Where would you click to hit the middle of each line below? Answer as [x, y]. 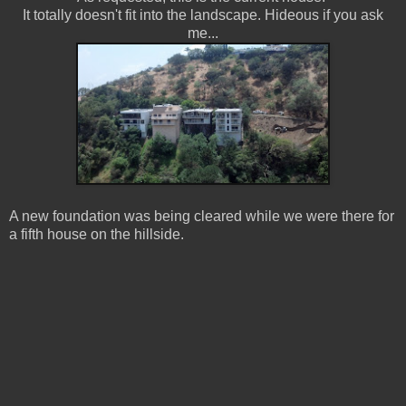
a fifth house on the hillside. [97, 234]
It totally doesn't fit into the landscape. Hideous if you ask [203, 14]
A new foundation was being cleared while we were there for [202, 216]
